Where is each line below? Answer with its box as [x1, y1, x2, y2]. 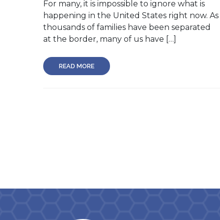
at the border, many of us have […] [43, 34, 176, 44]
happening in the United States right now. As [43, 10, 219, 20]
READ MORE [59, 62, 94, 70]
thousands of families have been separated [43, 22, 211, 32]
